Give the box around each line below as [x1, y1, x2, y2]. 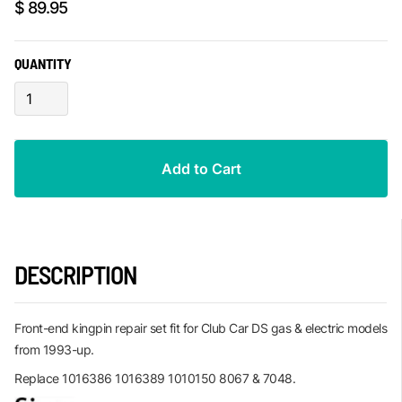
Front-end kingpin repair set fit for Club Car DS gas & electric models [14, 320, 387, 336]
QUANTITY [14, 55, 72, 73]
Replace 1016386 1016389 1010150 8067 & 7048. [14, 371, 295, 387]
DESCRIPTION [14, 259, 136, 291]
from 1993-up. [14, 342, 94, 358]
